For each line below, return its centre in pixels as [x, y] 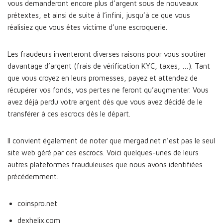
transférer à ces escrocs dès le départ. [69, 114]
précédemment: [33, 176]
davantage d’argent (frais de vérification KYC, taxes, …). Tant [109, 66]
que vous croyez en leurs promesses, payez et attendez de [103, 78]
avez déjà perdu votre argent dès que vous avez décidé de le [105, 102]
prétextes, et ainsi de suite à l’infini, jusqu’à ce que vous [99, 15]
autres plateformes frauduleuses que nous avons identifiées [105, 165]
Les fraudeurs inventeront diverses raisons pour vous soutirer [107, 54]
